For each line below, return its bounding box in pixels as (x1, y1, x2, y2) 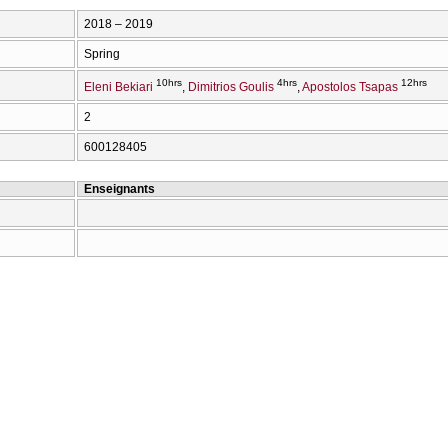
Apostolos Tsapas (302, 80, 398, 95)
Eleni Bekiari (84, 80, 153, 95)
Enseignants (84, 182, 155, 197)
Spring (84, 47, 120, 62)
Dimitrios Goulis (188, 80, 274, 95)
